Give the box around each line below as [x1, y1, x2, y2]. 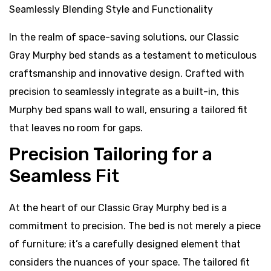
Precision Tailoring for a [9, 143, 212, 165]
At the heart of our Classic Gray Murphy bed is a [9, 202, 227, 214]
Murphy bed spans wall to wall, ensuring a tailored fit [9, 104, 247, 116]
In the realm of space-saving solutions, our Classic [9, 31, 239, 43]
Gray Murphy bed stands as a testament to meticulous [9, 50, 256, 61]
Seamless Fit [9, 165, 119, 187]
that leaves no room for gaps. [9, 122, 143, 134]
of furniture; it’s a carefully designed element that [9, 238, 241, 250]
